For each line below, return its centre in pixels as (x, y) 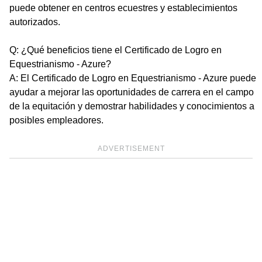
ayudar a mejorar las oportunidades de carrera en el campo (132, 92)
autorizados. (35, 22)
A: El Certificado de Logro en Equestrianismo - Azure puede (133, 78)
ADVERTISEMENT (131, 148)
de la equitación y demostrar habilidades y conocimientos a (132, 106)
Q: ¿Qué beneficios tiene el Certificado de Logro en (116, 50)
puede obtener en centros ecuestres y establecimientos (123, 8)
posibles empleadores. (56, 120)
